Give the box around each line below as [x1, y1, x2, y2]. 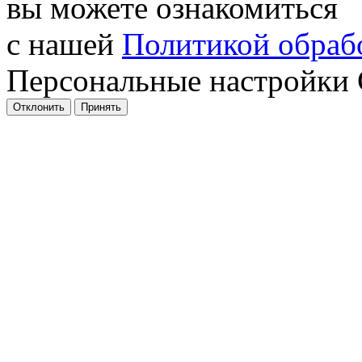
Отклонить [13, 100, 65, 113]
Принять [81, 100, 121, 113]
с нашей [6, 26, 122, 61]
